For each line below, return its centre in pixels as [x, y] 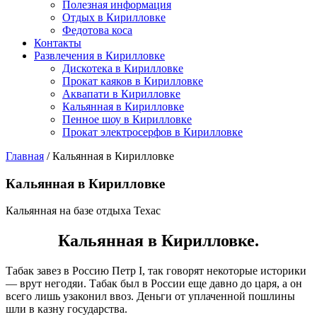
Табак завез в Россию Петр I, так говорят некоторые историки [156, 271]
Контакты [58, 43]
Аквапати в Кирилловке [121, 94]
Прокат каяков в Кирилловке [133, 81]
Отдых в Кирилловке [114, 17]
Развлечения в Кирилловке [99, 56]
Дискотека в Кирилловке [123, 68]
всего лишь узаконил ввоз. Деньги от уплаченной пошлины [150, 296]
